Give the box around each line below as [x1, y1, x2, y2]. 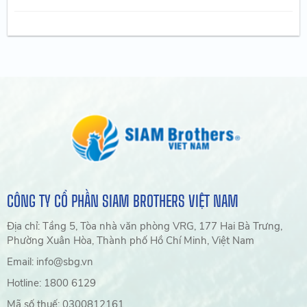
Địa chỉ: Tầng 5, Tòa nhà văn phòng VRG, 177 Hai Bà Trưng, [7, 219, 283, 234]
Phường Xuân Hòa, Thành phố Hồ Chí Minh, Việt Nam [7, 234, 255, 248]
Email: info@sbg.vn [36, 255, 94, 269]
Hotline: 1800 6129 [44, 276, 97, 291]
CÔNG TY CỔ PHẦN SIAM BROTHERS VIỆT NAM [7, 192, 239, 211]
